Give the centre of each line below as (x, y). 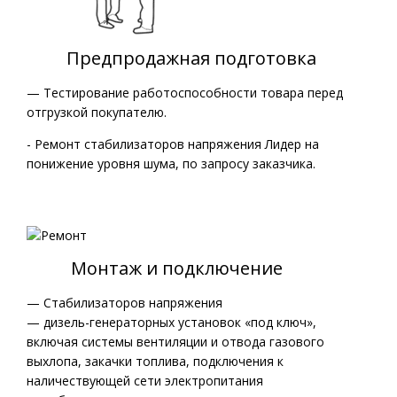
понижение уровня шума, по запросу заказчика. (173, 163)
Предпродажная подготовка (171, 58)
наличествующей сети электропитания (145, 381)
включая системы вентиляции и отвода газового (175, 342)
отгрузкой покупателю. (97, 112)
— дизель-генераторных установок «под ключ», (171, 323)
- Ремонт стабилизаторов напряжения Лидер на (173, 144)
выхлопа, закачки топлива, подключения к (155, 362)
